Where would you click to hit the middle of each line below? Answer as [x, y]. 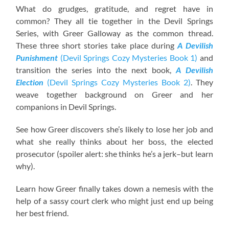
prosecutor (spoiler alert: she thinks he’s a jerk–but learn [114, 153]
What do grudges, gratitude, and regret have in [114, 8]
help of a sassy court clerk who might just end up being [114, 200]
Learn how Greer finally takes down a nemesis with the [114, 188]
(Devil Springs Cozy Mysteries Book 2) [117, 82]
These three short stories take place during [97, 45]
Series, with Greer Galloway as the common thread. [114, 33]
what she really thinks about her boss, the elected [114, 141]
